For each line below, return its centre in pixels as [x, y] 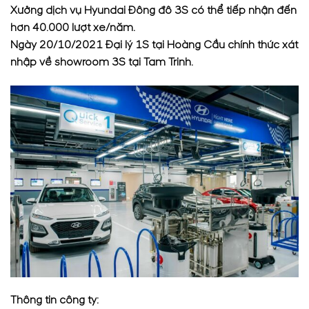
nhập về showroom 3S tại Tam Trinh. [102, 62]
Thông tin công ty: [54, 300]
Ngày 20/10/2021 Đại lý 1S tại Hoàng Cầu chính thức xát [154, 44]
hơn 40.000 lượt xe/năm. [73, 27]
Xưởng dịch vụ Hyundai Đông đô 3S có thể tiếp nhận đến [153, 10]
